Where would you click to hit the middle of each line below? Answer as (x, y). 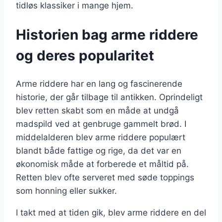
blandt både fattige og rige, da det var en (99, 150)
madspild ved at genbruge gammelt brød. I (101, 124)
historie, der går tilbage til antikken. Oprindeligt (109, 97)
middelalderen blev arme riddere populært (101, 137)
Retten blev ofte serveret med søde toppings (105, 177)
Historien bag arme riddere (107, 34)
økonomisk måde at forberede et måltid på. (102, 164)
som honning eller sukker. (66, 191)
